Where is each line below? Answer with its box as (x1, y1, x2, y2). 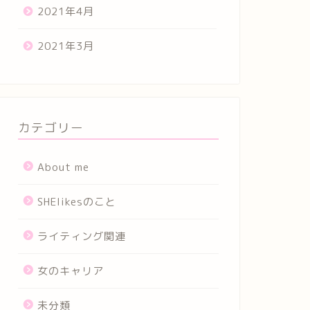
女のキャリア (37, 264, 104, 279)
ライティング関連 (37, 229, 126, 244)
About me (37, 160, 89, 175)
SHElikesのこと (37, 194, 116, 210)
